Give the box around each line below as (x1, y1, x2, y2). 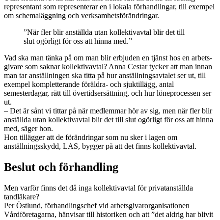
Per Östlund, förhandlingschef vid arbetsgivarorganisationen (4, 201, 190, 210)
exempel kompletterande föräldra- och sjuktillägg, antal (4, 80, 174, 89)
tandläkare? (4, 192, 39, 201)
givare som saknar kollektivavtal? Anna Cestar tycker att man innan (4, 62, 212, 71)
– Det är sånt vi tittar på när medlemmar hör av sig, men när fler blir (4, 107, 212, 115)
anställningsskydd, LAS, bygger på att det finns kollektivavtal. (4, 142, 196, 151)
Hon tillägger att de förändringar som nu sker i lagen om (4, 133, 177, 142)
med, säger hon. (4, 124, 53, 133)
